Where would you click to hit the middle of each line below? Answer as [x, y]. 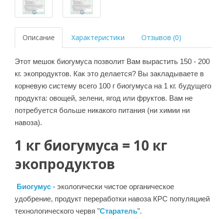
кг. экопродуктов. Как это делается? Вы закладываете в [109, 73]
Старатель [119, 211]
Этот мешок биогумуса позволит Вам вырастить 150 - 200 [112, 61]
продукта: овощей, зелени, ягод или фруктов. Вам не [104, 98]
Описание [39, 37]
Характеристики [98, 37]
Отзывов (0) [161, 37]
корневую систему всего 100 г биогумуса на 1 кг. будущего [113, 86]
